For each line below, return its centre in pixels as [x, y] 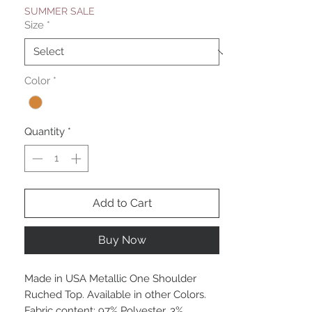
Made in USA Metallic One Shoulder [110, 278]
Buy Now [122, 240]
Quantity [45, 132]
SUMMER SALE [60, 11]
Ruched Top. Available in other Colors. [115, 294]
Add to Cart [122, 203]
